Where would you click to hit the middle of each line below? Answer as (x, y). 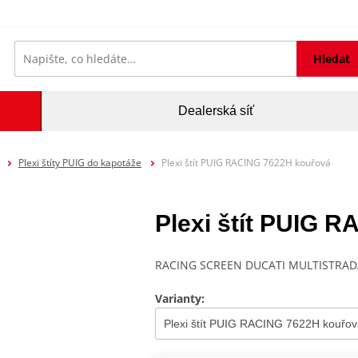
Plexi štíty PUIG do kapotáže (80, 162)
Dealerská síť (216, 111)
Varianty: (180, 299)
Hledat (332, 58)
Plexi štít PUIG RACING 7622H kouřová (246, 162)
